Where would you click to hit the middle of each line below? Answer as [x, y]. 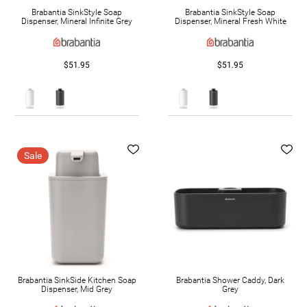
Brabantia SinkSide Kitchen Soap [77, 280]
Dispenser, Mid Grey [77, 289]
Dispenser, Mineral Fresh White [230, 22]
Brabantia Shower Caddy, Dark [230, 280]
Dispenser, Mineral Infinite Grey [77, 22]
